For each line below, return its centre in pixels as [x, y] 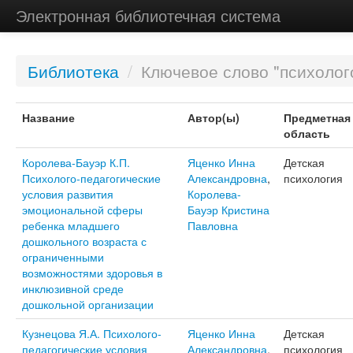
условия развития [67, 194]
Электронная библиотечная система [148, 15]
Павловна [212, 225]
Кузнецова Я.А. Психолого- [91, 333]
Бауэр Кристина [228, 210]
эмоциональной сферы [82, 210]
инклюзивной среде [72, 288]
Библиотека [73, 71]
